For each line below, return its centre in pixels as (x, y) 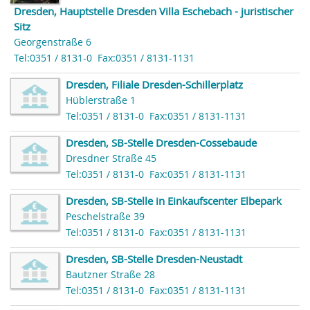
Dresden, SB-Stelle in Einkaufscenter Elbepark (174, 200)
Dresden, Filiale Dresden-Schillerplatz (154, 84)
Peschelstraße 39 (105, 216)
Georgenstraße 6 (53, 42)
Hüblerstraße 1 (101, 100)
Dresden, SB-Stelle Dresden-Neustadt (154, 258)
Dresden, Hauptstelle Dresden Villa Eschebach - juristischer (154, 11)
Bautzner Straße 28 (110, 274)
